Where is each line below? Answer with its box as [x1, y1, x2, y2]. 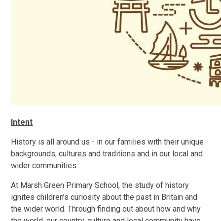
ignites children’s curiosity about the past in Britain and [11, 192, 198, 202]
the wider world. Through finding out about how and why [11, 204, 201, 214]
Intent [11, 117, 33, 127]
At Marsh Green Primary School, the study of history [11, 180, 189, 190]
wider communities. [11, 160, 78, 170]
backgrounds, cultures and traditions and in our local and [11, 148, 203, 158]
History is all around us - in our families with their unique [11, 137, 204, 147]
